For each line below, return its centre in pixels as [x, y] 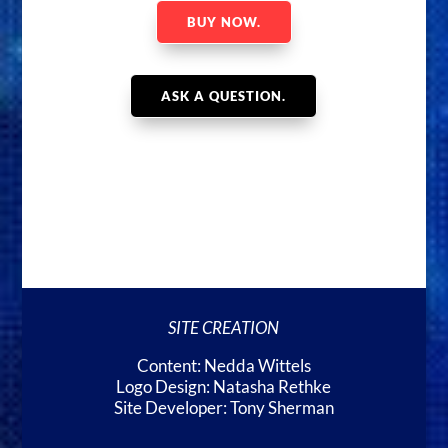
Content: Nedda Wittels [223, 365]
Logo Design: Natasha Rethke [224, 386]
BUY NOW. [223, 22]
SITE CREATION [224, 328]
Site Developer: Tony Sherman [223, 407]
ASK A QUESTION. [224, 96]
